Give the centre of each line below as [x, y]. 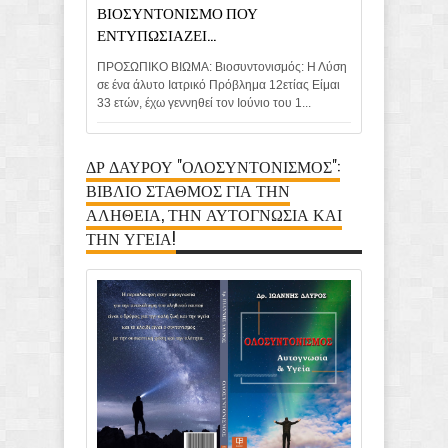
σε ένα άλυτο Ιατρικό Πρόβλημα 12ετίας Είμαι [218, 84]
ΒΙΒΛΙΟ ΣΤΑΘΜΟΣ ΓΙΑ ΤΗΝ [188, 189]
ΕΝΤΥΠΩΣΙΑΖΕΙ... [156, 33]
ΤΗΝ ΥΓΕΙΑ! [131, 237]
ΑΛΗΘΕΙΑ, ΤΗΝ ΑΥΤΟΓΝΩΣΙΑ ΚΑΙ [214, 213]
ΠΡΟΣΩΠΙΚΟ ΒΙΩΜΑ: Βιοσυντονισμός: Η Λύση [222, 66]
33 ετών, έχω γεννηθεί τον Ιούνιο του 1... [204, 102]
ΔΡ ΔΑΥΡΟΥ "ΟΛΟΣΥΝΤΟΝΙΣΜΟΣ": [213, 165]
